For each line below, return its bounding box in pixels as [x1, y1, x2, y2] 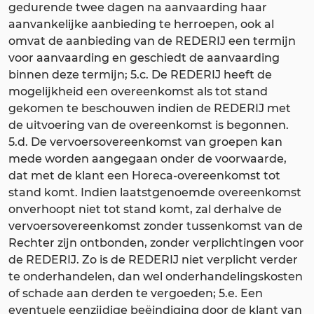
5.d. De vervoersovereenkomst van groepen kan [8, 135, 282, 149]
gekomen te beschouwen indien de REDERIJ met [8, 101, 291, 115]
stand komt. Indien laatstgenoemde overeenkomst [8, 185, 301, 199]
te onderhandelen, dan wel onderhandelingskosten [8, 269, 303, 283]
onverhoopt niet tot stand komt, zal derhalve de [8, 202, 282, 216]
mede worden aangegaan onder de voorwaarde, [8, 151, 287, 165]
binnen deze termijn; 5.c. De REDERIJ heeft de [8, 67, 272, 81]
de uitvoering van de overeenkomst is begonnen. [8, 118, 289, 132]
